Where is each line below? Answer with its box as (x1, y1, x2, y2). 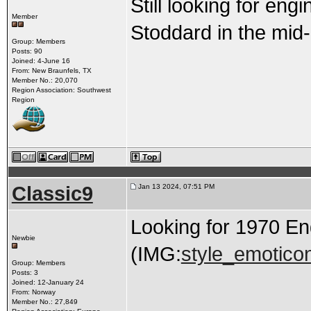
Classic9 (11, 183, 93, 205)
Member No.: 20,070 (11, 76, 78, 84)
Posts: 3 (11, 269, 38, 276)
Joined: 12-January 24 (11, 278, 84, 286)
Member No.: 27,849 (11, 298, 78, 305)
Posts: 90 (11, 47, 42, 55)
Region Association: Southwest (11, 86, 111, 94)
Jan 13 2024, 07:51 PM (135, 183, 215, 190)
